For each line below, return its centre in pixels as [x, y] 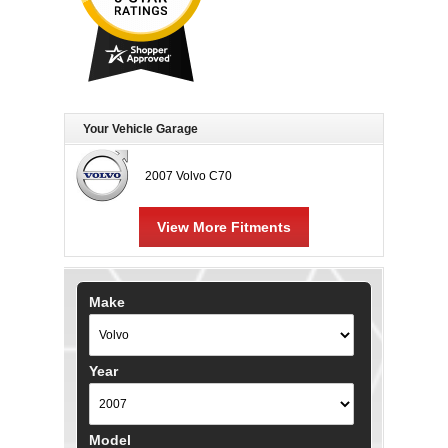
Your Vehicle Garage [140, 129]
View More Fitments [224, 227]
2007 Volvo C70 [188, 176]
